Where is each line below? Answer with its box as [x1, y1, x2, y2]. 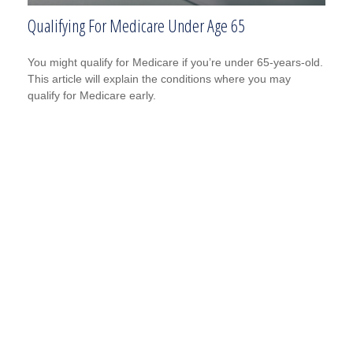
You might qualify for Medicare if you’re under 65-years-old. [28, 56, 323, 69]
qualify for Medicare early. [28, 89, 156, 102]
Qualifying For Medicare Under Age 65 [28, 13, 245, 38]
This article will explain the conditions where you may [28, 72, 291, 86]
